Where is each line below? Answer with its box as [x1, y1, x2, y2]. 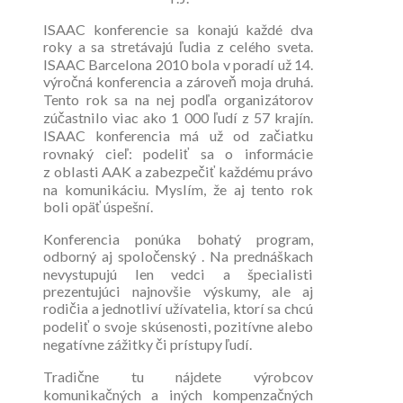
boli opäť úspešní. [43, 197, 153, 215]
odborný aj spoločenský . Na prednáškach [43, 246, 313, 264]
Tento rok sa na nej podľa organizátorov [43, 90, 313, 108]
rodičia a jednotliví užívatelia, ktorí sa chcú [43, 299, 313, 317]
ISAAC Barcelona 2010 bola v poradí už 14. [43, 55, 313, 73]
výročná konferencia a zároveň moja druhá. [43, 72, 313, 90]
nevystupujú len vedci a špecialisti [43, 264, 313, 282]
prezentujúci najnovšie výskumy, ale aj [43, 282, 313, 300]
